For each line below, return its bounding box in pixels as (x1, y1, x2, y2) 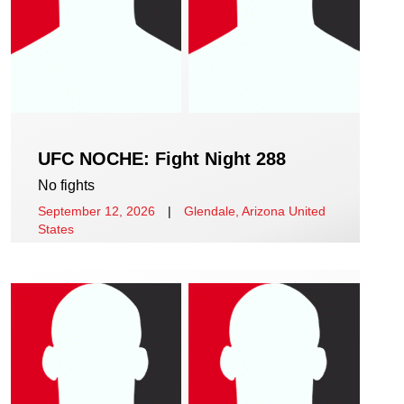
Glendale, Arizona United (184, 204, 326, 219)
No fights (38, 178, 95, 194)
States (38, 222, 74, 237)
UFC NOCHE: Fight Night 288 (38, 149, 286, 170)
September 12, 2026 (38, 204, 155, 219)
